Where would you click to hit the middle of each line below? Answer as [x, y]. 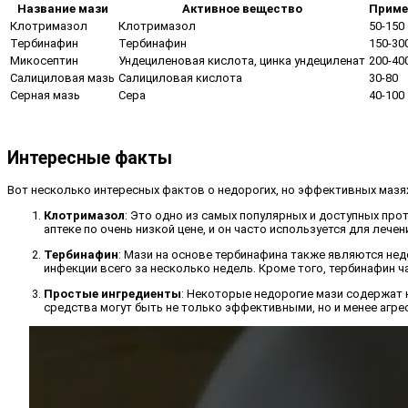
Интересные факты [90, 158]
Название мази [62, 9]
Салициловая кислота [180, 78]
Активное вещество [242, 9]
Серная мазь [45, 96]
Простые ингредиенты [112, 293]
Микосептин [44, 61]
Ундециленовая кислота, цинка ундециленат [242, 61]
